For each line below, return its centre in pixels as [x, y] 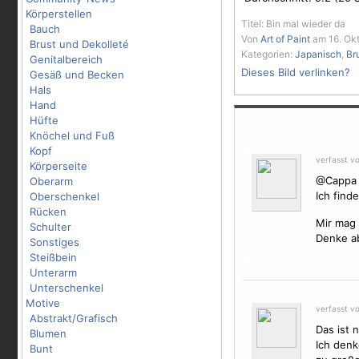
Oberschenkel [65, 196]
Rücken [48, 212]
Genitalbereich [66, 59]
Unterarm [53, 272]
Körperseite [58, 166]
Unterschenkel [67, 288]
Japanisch [318, 54]
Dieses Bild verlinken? [296, 72]
